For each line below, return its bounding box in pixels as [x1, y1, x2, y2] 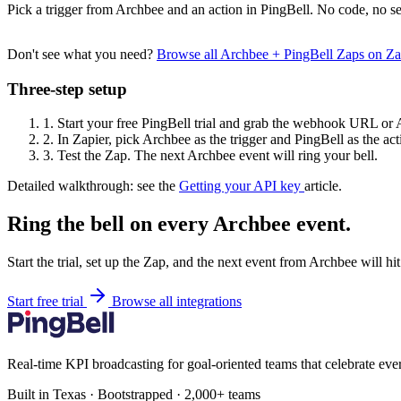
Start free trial [7, 294, 87, 310]
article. [304, 178, 342, 194]
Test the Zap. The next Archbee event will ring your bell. [54, 148, 378, 164]
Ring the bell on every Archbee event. [7, 212, 351, 236]
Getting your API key [179, 178, 304, 194]
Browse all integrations [112, 294, 242, 310]
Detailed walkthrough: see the [7, 178, 179, 194]
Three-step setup [7, 79, 127, 98]
